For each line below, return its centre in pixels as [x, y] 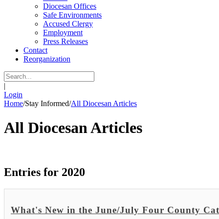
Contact [35, 50]
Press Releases [66, 42]
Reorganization [47, 59]
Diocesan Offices [70, 6]
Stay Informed [47, 104]
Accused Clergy [68, 24]
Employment [63, 33]
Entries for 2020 [44, 172]
